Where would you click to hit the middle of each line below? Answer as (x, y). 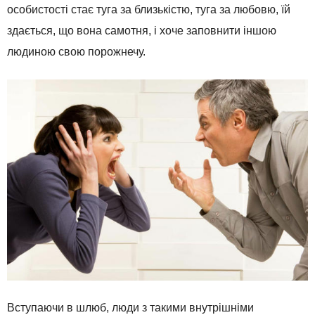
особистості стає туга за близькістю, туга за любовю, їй (149, 10)
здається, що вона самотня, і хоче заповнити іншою (142, 31)
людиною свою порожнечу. (76, 52)
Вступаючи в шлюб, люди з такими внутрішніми (130, 307)
